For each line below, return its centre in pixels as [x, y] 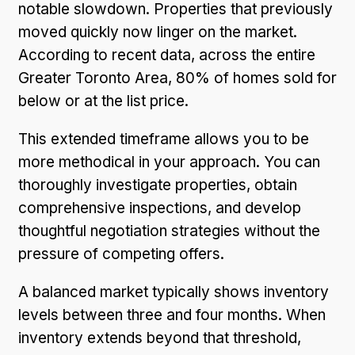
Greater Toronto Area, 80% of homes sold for [177, 78]
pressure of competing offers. [121, 254]
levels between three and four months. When [172, 315]
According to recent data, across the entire [167, 55]
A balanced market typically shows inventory [174, 292]
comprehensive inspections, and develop [160, 208]
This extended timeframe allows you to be [164, 139]
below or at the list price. [103, 101]
